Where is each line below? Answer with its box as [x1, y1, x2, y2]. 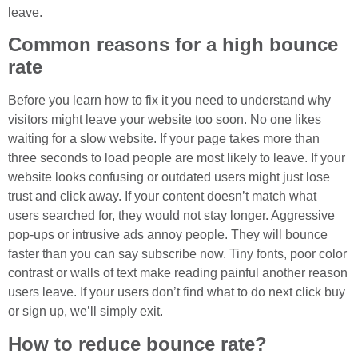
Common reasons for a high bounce [8, 34, 338, 56]
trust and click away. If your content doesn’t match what [8, 189, 316, 204]
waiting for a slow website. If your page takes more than [8, 132, 320, 146]
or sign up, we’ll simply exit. [8, 304, 163, 319]
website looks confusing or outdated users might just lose [8, 170, 330, 185]
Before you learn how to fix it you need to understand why [8, 93, 331, 108]
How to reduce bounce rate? [8, 332, 267, 355]
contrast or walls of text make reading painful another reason [8, 266, 348, 280]
